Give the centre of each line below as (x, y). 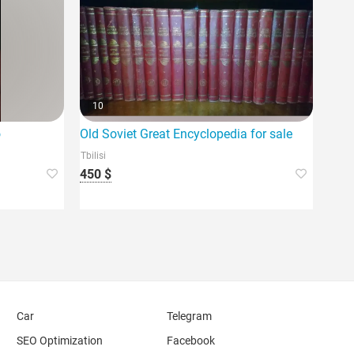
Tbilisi (93, 156)
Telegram (189, 316)
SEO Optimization (60, 341)
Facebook (190, 341)
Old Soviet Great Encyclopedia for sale (186, 134)
